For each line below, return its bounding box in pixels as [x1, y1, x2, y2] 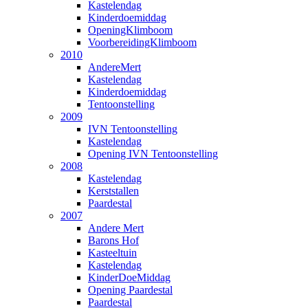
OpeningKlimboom [88, 23, 173, 36]
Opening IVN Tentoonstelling [88, 147, 218, 159]
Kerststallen [88, 184, 139, 197]
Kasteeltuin [88, 246, 137, 258]
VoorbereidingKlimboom [88, 36, 197, 48]
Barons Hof [88, 234, 139, 246]
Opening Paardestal [88, 283, 173, 296]
